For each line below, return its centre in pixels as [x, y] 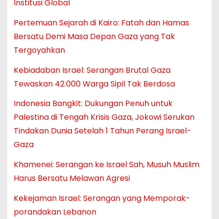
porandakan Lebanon [55, 212]
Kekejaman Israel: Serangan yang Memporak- [102, 198]
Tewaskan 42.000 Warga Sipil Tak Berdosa [94, 84]
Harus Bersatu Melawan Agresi [72, 178]
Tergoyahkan [39, 50]
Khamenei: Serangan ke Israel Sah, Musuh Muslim [106, 165]
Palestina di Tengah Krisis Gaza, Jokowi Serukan [104, 117]
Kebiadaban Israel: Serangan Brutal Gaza [92, 70]
